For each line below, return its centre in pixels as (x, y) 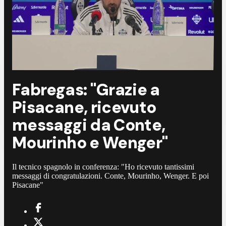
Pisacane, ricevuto (84, 107)
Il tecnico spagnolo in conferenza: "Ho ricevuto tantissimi (103, 167)
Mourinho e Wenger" (90, 143)
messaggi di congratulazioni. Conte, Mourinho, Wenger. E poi (110, 176)
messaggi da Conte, (89, 125)
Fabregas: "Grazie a (86, 90)
